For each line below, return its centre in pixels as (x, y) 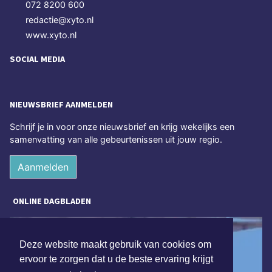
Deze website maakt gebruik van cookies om (115, 245)
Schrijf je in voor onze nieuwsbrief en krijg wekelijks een (122, 127)
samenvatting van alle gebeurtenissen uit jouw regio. (116, 140)
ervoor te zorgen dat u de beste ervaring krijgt (116, 259)
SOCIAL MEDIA (37, 59)
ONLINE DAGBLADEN (52, 201)
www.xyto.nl (51, 35)
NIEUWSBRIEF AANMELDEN (61, 105)
